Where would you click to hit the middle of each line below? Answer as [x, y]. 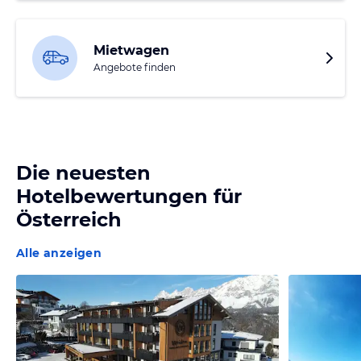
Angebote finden [135, 68]
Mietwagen [131, 51]
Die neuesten [83, 173]
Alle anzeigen [59, 253]
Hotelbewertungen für [129, 197]
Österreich [69, 220]
